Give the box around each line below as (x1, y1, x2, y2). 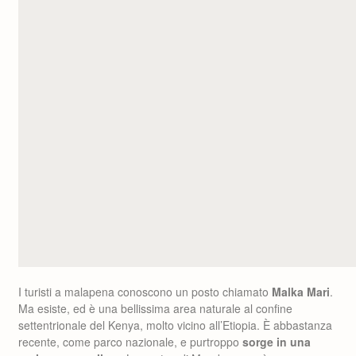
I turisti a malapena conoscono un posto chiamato (18, 284, 272, 300)
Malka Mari (272, 284, 330, 300)
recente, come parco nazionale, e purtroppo (18, 334, 242, 350)
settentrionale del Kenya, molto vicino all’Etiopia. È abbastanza (18, 317, 332, 333)
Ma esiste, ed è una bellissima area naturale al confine (18, 300, 292, 316)
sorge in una (242, 334, 311, 350)
